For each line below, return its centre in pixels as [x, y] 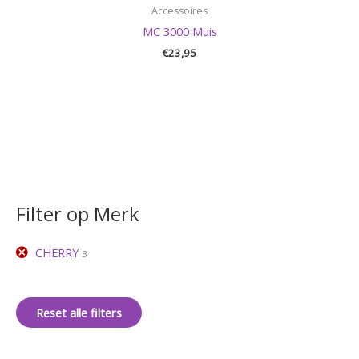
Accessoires [179, 10]
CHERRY [57, 253]
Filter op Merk [78, 214]
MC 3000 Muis [179, 32]
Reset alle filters [79, 313]
